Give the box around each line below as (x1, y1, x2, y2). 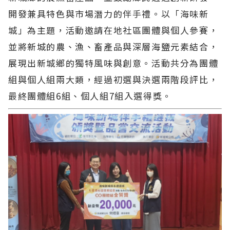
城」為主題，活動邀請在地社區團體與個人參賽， (8, 23, 219, 36)
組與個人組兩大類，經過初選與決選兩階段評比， (8, 72, 219, 86)
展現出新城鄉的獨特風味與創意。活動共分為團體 (8, 56, 219, 69)
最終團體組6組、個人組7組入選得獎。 (8, 89, 172, 102)
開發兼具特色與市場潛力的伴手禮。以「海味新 (8, 7, 209, 20)
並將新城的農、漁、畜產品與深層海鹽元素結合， (8, 40, 219, 53)
